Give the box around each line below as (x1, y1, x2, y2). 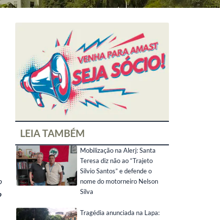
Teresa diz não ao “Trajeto (80, 157, 153, 165)
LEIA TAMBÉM (20, 127, 85, 139)
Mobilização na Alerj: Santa (80, 146, 156, 154)
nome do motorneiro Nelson (80, 177, 158, 185)
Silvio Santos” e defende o (80, 167, 152, 175)
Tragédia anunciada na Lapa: (80, 209, 160, 217)
